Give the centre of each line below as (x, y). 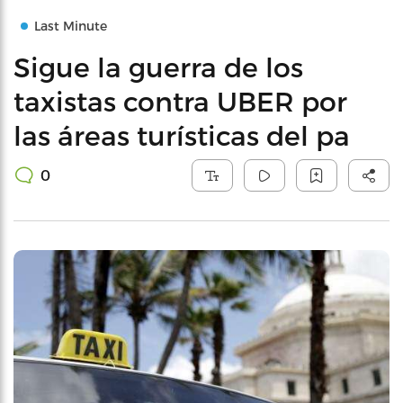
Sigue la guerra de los (158, 67)
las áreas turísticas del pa (182, 135)
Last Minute (71, 26)
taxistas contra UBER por (180, 101)
